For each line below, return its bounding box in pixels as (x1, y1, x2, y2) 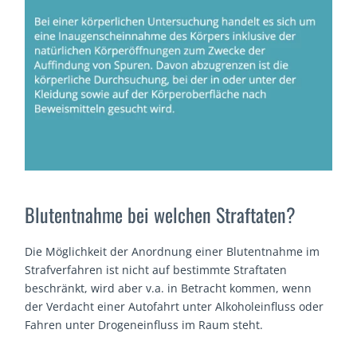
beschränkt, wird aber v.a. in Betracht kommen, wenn (25, 280, 312, 296)
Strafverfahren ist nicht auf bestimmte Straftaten (25, 261, 288, 277)
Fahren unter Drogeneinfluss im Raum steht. (25, 316, 264, 332)
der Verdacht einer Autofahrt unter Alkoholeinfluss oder (25, 298, 324, 314)
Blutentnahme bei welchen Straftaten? (25, 199, 296, 229)
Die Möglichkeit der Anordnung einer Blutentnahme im (25, 243, 320, 259)
